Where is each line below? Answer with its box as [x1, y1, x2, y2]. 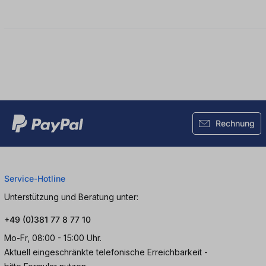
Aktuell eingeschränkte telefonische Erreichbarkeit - [4, 247, 208, 258]
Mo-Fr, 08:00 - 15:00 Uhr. [4, 233, 102, 243]
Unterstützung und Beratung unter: [4, 192, 138, 202]
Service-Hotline [4, 173, 65, 184]
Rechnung [215, 118, 255, 129]
